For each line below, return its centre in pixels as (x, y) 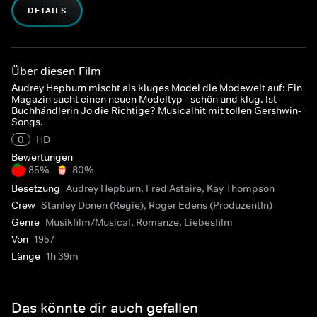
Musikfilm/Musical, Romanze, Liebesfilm (139, 222)
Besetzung (36, 188)
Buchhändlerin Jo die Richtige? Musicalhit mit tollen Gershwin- (156, 110)
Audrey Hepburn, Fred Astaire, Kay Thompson (170, 188)
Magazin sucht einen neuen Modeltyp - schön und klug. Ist (144, 99)
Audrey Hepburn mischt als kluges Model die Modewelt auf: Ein (157, 88)
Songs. (27, 122)
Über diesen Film (56, 71)
